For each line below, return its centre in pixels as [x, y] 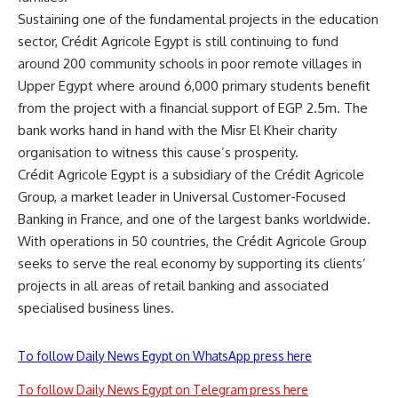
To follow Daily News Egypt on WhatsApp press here [165, 355]
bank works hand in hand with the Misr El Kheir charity [177, 130]
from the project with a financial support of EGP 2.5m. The [193, 107]
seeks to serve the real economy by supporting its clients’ [192, 263]
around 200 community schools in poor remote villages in [190, 63]
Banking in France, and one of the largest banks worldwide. [194, 219]
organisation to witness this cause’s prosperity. [158, 152]
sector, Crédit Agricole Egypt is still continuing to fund [178, 41]
